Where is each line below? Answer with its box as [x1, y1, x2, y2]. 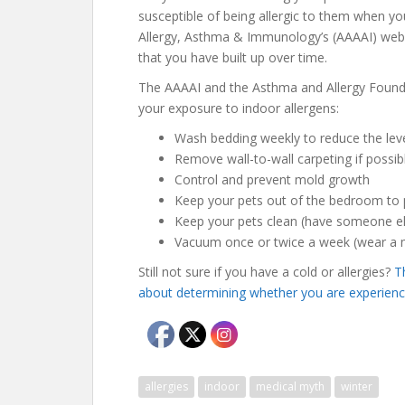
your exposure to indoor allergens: [138, 99, 339, 117]
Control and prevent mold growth [174, 171, 370, 188]
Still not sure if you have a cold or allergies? [138, 263, 394, 280]
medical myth [256, 379, 325, 394]
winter [341, 379, 372, 394]
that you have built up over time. [138, 49, 327, 66]
